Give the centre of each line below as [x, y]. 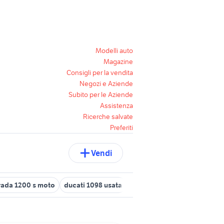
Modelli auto [114, 50]
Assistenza [116, 105]
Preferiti [121, 127]
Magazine [118, 61]
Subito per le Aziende [101, 94]
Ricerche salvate [108, 116]
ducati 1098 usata [93, 185]
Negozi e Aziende [106, 83]
